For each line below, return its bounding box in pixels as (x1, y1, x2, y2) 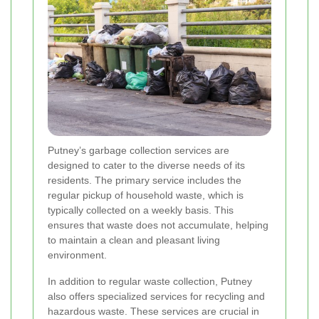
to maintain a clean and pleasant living (48, 234, 220, 246)
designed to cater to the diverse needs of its (48, 159, 245, 172)
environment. (48, 249, 107, 261)
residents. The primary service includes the (48, 174, 241, 187)
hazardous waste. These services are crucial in (48, 305, 259, 318)
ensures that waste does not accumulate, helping (48, 219, 268, 231)
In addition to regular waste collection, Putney (48, 276, 252, 288)
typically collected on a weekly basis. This (48, 204, 234, 216)
